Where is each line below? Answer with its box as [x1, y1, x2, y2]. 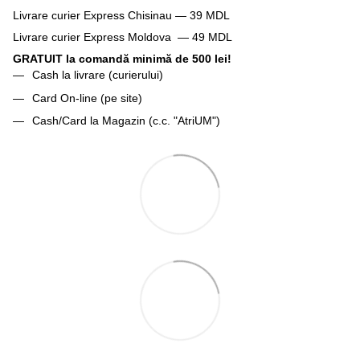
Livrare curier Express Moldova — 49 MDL [13, 31, 232, 44]
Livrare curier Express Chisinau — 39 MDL [13, 9, 230, 22]
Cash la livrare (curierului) [32, 68, 163, 82]
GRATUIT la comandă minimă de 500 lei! [13, 52, 231, 66]
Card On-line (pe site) [32, 91, 142, 104]
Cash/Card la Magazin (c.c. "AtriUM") [32, 114, 220, 128]
